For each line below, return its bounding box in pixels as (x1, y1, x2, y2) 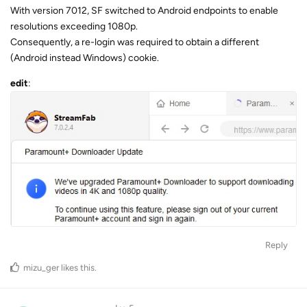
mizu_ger (23, 262, 59, 273)
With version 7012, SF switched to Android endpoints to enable (10, 4, 278, 16)
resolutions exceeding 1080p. (10, 20, 138, 32)
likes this (59, 262, 95, 273)
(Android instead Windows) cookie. (10, 51, 159, 64)
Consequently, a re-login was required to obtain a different (10, 36, 259, 48)
